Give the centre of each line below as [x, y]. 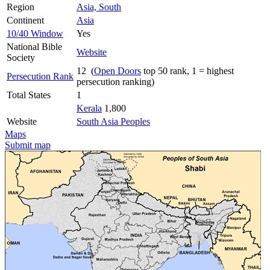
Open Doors [118, 71]
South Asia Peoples [113, 121]
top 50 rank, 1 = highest [187, 71]
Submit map [28, 145]
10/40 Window [35, 33]
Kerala [89, 108]
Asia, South [99, 7]
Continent [25, 20]
